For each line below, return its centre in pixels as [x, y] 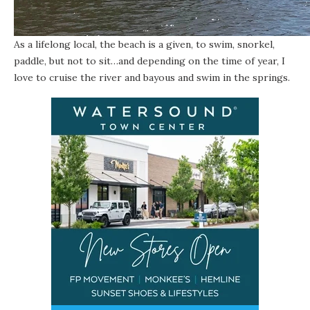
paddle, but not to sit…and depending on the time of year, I [149, 61]
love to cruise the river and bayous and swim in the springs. [152, 77]
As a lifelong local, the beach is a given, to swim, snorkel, [144, 44]
